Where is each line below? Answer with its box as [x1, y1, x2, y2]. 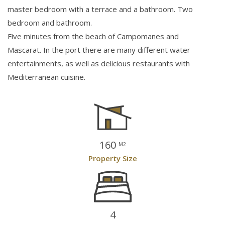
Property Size [88, 153, 137, 163]
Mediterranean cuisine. [8, 71, 85, 82]
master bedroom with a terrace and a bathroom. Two [8, 4, 193, 14]
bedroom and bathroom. [8, 17, 92, 28]
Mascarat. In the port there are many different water [8, 44, 190, 55]
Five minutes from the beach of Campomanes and [8, 31, 179, 41]
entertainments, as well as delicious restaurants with [8, 58, 190, 68]
